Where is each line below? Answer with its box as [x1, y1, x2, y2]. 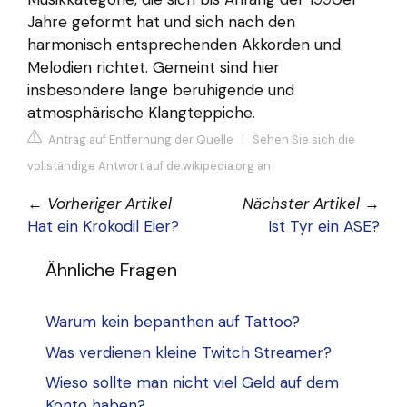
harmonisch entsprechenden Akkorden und [27, 34, 341, 55]
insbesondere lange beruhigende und [27, 79, 294, 100]
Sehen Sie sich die [253, 132, 355, 148]
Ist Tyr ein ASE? [268, 216, 380, 237]
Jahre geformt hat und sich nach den [27, 11, 295, 32]
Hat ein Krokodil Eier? [27, 216, 179, 237]
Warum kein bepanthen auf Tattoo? [45, 312, 300, 333]
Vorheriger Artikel [47, 194, 172, 214]
